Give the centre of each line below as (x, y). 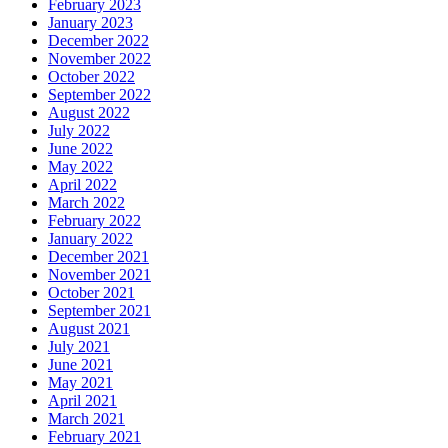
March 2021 (86, 418)
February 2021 (94, 436)
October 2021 (91, 292)
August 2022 (89, 112)
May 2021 (80, 382)
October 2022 (91, 76)
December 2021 (98, 256)
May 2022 (80, 166)
